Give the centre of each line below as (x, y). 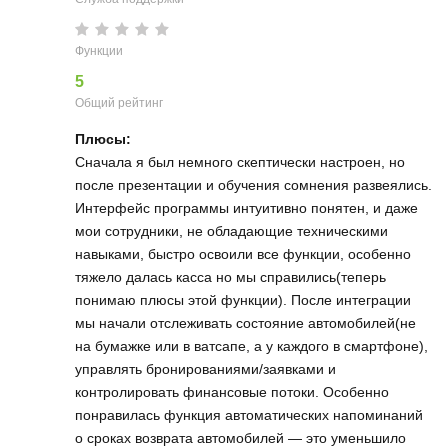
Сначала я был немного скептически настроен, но (240, 162)
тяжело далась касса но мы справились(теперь (230, 277)
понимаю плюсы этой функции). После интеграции (243, 300)
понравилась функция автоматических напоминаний (249, 415)
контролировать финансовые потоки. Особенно (232, 392)
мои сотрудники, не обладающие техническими (231, 231)
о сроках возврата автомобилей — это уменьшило (240, 438)
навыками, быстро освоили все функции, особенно (243, 254)
